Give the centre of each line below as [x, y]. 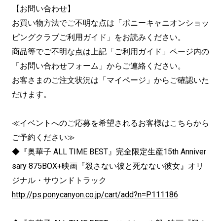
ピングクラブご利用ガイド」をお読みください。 [99, 37]
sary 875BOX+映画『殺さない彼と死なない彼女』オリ [108, 166]
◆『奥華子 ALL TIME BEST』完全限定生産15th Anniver [109, 152]
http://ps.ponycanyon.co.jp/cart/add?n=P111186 [95, 195]
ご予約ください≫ [43, 137]
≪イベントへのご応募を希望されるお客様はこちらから [110, 123]
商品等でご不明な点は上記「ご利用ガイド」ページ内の [110, 52]
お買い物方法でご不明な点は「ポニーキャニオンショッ [110, 23]
